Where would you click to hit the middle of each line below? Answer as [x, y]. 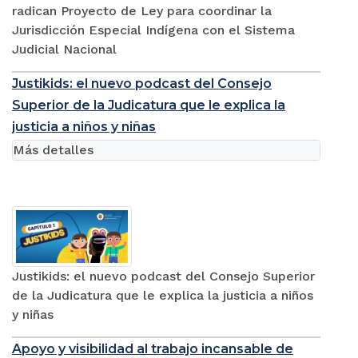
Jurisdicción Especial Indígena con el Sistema [153, 30]
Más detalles [53, 150]
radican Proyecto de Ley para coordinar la [142, 11]
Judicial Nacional [64, 50]
